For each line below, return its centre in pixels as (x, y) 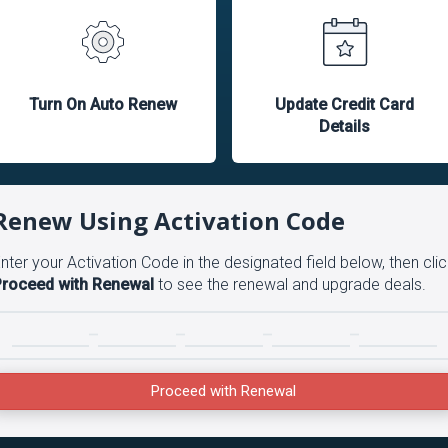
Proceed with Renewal (223, 391)
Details (345, 126)
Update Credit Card (345, 104)
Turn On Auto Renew (103, 104)
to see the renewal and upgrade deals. (289, 284)
